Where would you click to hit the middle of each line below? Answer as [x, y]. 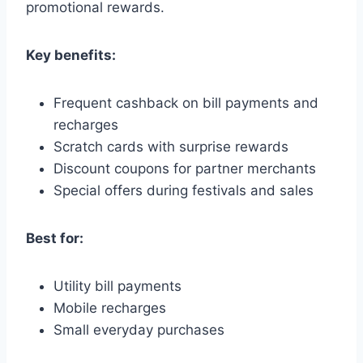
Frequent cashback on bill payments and [186, 102]
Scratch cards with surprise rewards [171, 146]
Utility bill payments [117, 286]
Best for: [55, 238]
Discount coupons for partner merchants [185, 168]
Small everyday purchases [139, 329]
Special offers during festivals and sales [184, 190]
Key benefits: [71, 55]
